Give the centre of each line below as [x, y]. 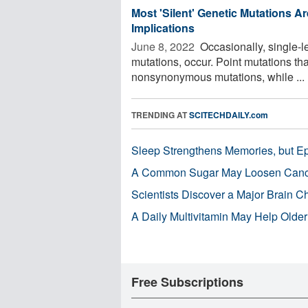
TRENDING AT [160, 114]
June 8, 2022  [164, 46]
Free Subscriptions [187, 282]
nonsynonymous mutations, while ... [218, 76]
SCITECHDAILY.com [229, 114]
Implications [163, 27]
